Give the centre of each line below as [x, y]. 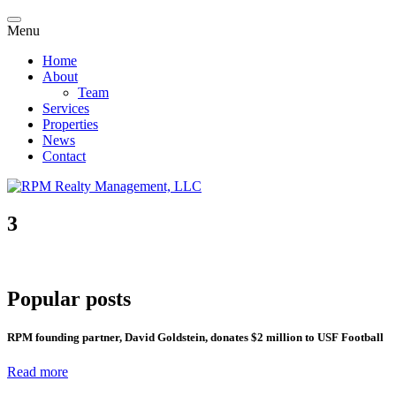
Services [66, 108]
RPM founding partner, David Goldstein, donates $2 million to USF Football [195, 337]
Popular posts [69, 298]
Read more [38, 372]
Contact [64, 156]
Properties [70, 124]
